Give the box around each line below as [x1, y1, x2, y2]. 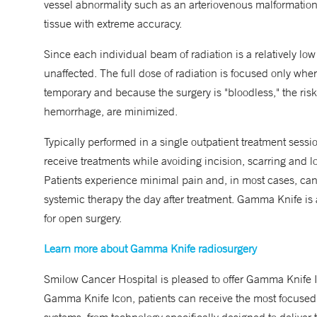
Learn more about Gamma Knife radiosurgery [44, 241, 257, 255]
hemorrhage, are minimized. [44, 104, 178, 118]
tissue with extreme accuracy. [44, 16, 182, 30]
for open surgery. [44, 211, 122, 225]
